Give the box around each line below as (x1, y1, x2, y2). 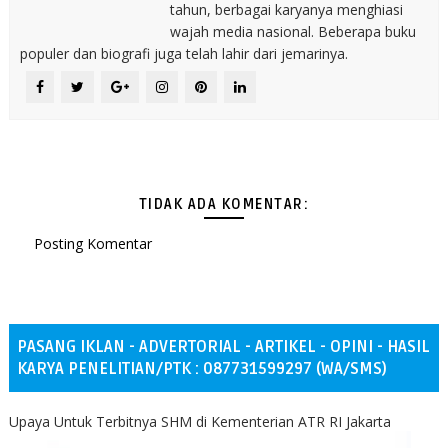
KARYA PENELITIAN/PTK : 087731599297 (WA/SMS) (16, 359, 387, 379)
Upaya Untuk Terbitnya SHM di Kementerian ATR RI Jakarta (8, 412, 391, 431)
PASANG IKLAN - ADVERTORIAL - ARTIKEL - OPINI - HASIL (16, 337, 430, 357)
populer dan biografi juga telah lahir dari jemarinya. (19, 44, 348, 63)
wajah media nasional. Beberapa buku (169, 22, 416, 41)
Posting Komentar (33, 234, 152, 253)
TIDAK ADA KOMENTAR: (138, 196, 310, 213)
